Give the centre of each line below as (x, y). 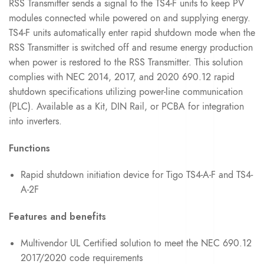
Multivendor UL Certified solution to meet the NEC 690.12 (136, 243)
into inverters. (35, 121)
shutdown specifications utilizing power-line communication (126, 92)
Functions (29, 148)
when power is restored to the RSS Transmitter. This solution (126, 62)
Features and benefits (57, 216)
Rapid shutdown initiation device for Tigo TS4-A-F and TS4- (137, 175)
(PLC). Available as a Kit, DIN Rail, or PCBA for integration (126, 106)
